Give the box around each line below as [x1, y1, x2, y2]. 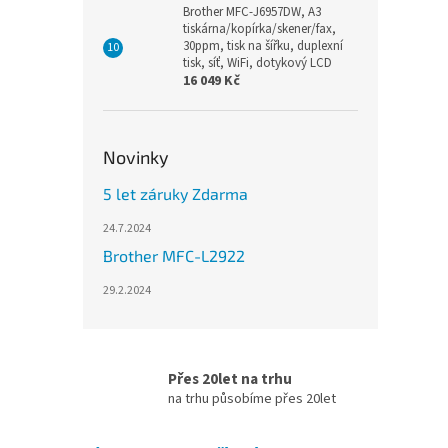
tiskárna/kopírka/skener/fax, [183, 20, 336, 39]
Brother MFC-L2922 [103, 246, 245, 266]
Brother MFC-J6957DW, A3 [183, 3, 321, 22]
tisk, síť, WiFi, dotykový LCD [183, 54, 332, 73]
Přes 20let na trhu [168, 368, 292, 391]
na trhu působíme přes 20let [168, 389, 336, 410]
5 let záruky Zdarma [103, 184, 248, 204]
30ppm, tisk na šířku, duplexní [183, 37, 343, 56]
